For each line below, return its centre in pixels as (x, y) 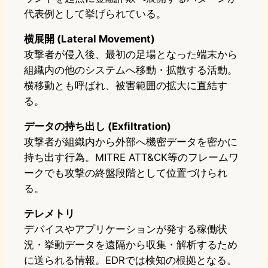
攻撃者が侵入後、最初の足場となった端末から (131, 55)
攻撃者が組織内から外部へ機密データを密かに (131, 142)
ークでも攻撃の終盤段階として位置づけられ (126, 173)
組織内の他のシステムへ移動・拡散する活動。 (131, 70)
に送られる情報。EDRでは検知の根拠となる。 (130, 261)
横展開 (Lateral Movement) (89, 39)
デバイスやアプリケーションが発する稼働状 (126, 229)
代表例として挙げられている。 (95, 14)
